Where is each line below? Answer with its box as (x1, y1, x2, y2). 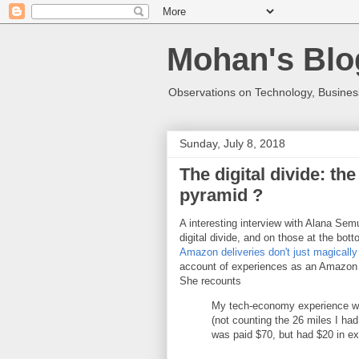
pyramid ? (179, 185, 263, 205)
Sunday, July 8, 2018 (179, 137, 285, 150)
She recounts (179, 275, 241, 287)
